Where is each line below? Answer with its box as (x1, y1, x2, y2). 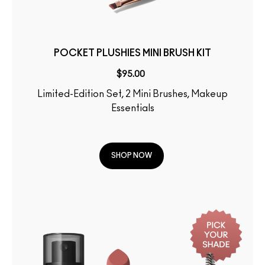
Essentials (111, 104, 154, 114)
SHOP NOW (111, 151, 152, 159)
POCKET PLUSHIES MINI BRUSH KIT (54, 49, 211, 59)
